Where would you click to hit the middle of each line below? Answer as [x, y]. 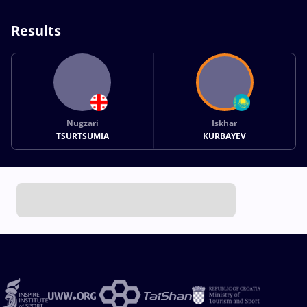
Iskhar [225, 123]
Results [36, 30]
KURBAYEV [225, 136]
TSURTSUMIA [82, 136]
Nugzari [82, 123]
